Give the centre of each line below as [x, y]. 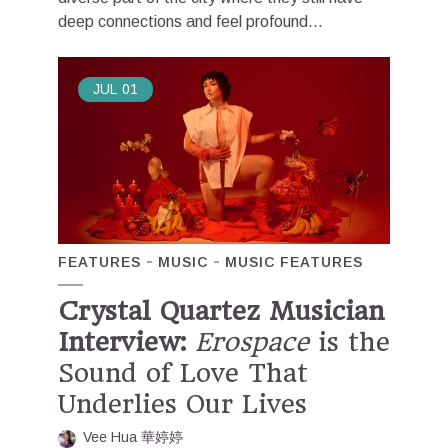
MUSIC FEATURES [294, 261]
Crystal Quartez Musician [221, 310]
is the [349, 341]
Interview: [122, 341]
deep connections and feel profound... [190, 21]
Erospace [252, 341]
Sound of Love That [183, 372]
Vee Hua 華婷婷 [133, 436]
